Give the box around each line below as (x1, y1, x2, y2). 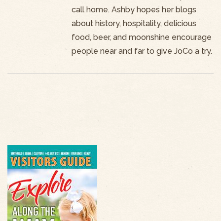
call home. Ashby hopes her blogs (72, 5, 196, 15)
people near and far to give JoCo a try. (72, 46, 212, 56)
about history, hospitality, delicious (72, 19, 196, 29)
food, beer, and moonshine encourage (72, 33, 212, 42)
